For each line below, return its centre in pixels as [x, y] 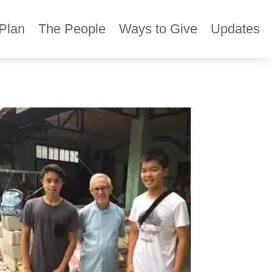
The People [72, 29]
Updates [235, 29]
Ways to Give [158, 29]
